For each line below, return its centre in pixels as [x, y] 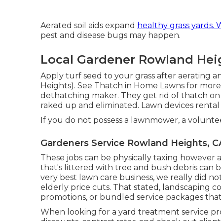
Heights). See [67, 86]
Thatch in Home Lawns [139, 86]
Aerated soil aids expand [89, 25]
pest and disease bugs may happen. [110, 35]
